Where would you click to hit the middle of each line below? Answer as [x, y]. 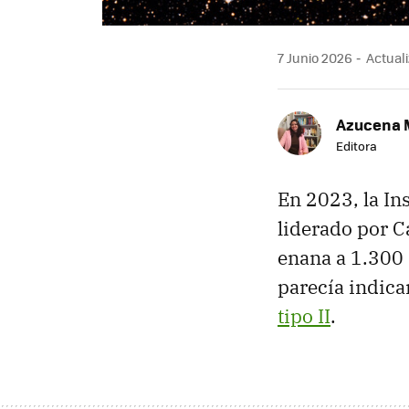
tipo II [304, 315]
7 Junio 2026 [315, 57]
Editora [357, 145]
